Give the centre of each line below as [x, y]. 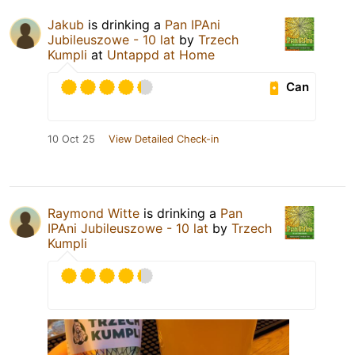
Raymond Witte [94, 213]
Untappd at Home [161, 54]
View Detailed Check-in [164, 139]
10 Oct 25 [71, 139]
